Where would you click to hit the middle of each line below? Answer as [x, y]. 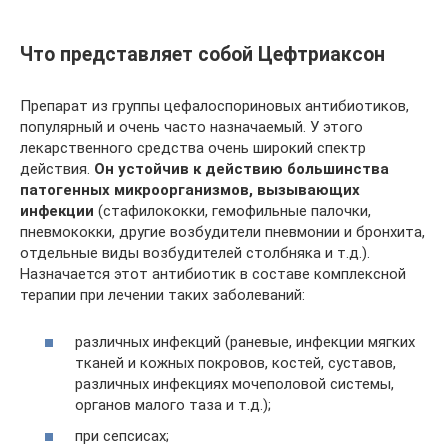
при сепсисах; [122, 436]
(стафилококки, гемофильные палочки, [232, 211]
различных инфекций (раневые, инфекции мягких [245, 341]
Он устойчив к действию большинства [241, 169]
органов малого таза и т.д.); [173, 404]
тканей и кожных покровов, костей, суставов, [235, 362]
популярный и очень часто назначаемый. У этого [191, 127]
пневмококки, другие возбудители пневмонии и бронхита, [222, 232]
